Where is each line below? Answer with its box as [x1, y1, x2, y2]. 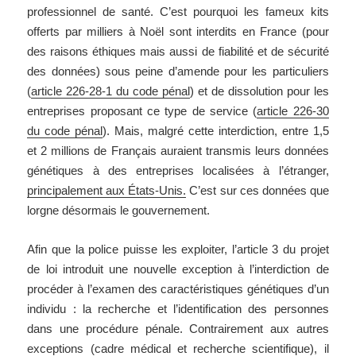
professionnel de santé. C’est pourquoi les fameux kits [27, 5, 329, 19]
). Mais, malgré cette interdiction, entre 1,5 [103, 124, 329, 138]
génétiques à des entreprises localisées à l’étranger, [27, 164, 329, 178]
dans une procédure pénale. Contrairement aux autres [27, 322, 329, 336]
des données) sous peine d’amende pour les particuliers [27, 64, 329, 79]
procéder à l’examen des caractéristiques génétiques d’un [27, 282, 329, 296]
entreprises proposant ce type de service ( [27, 104, 257, 118]
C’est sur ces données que [186, 184, 329, 198]
